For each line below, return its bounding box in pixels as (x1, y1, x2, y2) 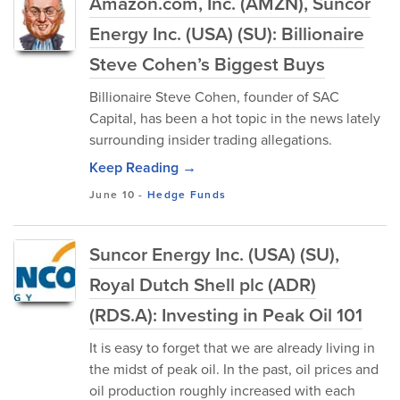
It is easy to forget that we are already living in (89, 337, 375, 358)
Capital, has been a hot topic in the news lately (89, 108, 380, 129)
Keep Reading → (89, 157, 196, 178)
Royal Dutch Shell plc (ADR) (89, 271, 316, 298)
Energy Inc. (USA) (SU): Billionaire (89, 20, 364, 47)
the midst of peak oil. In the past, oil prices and (89, 359, 379, 379)
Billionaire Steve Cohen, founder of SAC (89, 87, 339, 107)
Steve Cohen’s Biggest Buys (89, 50, 325, 78)
